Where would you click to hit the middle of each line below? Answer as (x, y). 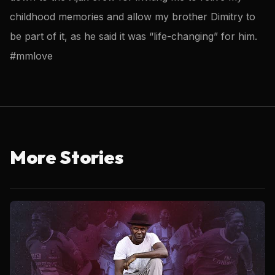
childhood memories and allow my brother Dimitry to (133, 16)
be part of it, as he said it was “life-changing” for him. (134, 36)
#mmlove (31, 56)
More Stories (67, 157)
